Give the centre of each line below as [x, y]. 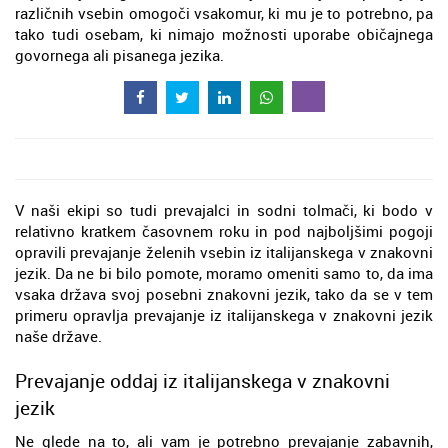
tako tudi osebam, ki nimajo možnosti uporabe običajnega [224, 34]
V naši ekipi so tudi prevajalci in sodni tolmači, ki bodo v [224, 210]
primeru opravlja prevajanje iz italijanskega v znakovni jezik [224, 315]
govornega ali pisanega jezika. [119, 55]
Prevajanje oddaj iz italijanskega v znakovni [202, 381]
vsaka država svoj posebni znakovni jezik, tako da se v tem [224, 294]
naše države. [58, 336]
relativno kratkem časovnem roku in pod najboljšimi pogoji [224, 231]
